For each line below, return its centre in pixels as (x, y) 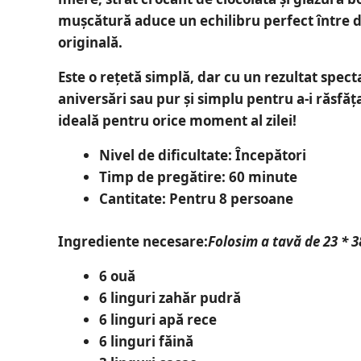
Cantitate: (132, 199)
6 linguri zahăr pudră (170, 297)
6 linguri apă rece (158, 319)
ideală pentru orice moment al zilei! (177, 121)
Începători (269, 156)
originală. (90, 43)
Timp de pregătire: (162, 177)
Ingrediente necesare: (133, 241)
